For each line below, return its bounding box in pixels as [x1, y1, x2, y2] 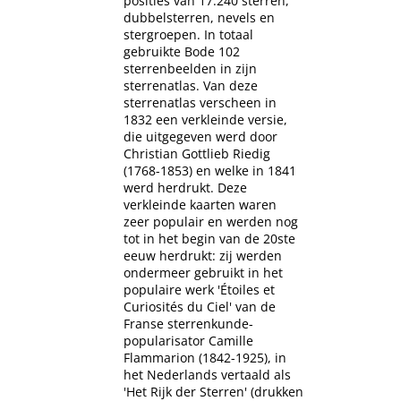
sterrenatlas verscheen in [124, 94, 277, 112]
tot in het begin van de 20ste [124, 230, 295, 248]
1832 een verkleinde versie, [124, 111, 287, 129]
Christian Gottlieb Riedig [124, 145, 270, 163]
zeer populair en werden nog [124, 213, 298, 231]
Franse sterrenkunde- [124, 315, 253, 333]
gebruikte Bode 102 [124, 43, 240, 61]
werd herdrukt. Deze [124, 179, 247, 197]
